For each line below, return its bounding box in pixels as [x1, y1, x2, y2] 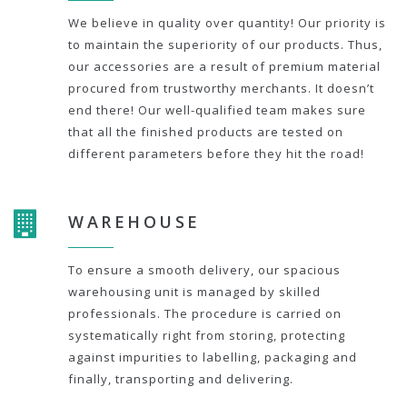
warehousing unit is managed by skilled [68, 283, 321, 300]
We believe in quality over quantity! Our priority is [68, 15, 386, 31]
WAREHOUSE [68, 211, 201, 233]
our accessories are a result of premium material [68, 58, 381, 74]
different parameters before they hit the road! [68, 145, 364, 162]
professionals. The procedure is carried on [68, 305, 342, 322]
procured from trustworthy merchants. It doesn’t [68, 80, 374, 96]
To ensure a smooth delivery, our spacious [68, 262, 341, 278]
